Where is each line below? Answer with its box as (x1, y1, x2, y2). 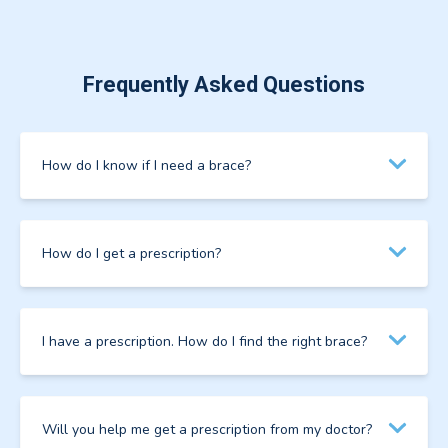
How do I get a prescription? (42, 243, 221, 263)
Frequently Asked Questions (83, 71, 365, 97)
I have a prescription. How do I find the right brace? (42, 331, 367, 351)
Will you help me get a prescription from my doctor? (42, 419, 372, 439)
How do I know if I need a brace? (42, 155, 251, 175)
